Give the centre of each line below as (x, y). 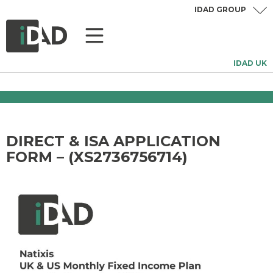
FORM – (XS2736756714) (97, 157)
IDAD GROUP (220, 9)
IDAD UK (250, 63)
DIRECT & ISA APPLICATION (113, 141)
